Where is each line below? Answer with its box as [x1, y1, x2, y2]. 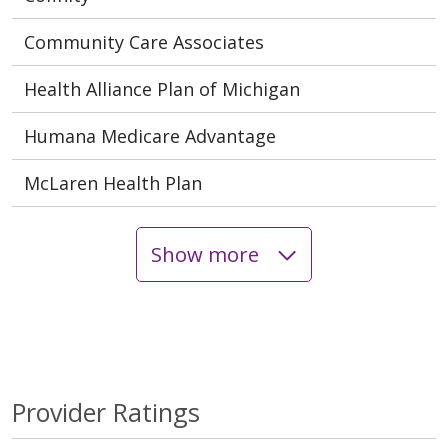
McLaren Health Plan [24, 170, 202, 195]
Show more [150, 240, 264, 269]
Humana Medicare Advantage [24, 123, 276, 148]
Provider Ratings [12, 394, 200, 429]
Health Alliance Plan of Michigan [24, 76, 300, 101]
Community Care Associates [24, 29, 264, 54]
